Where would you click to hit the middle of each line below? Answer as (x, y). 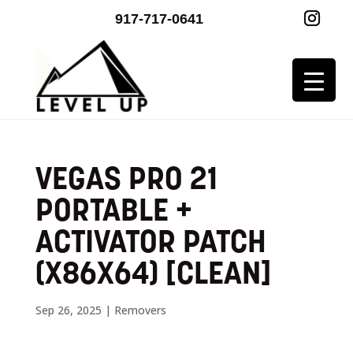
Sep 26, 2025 (68, 310)
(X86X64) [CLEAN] (153, 275)
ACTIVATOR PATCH (150, 244)
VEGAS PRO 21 (126, 181)
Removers (140, 310)
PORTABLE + (114, 212)
